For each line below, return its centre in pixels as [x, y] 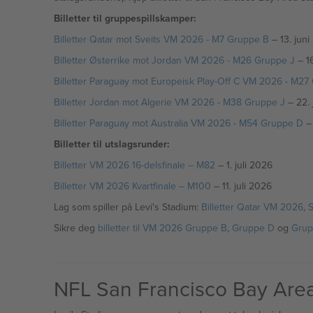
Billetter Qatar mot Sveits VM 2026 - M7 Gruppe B [161, 39]
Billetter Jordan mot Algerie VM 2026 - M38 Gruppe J [169, 102]
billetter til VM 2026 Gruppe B [162, 228]
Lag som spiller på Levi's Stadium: [127, 207]
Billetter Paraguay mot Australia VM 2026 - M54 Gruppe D [178, 123]
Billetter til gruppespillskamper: [125, 18]
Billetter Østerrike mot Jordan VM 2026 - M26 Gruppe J [174, 60]
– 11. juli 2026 [241, 186]
